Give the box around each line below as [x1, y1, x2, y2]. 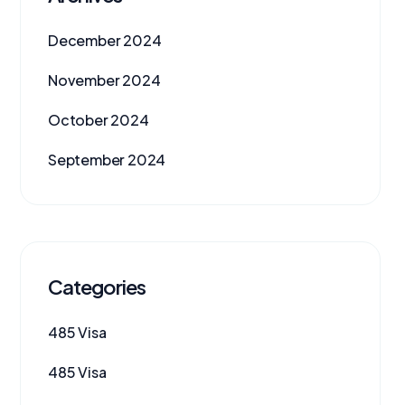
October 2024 [48, 110, 149, 129]
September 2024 [48, 150, 166, 169]
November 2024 [48, 71, 161, 89]
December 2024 [48, 31, 162, 50]
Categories [48, 274, 146, 299]
